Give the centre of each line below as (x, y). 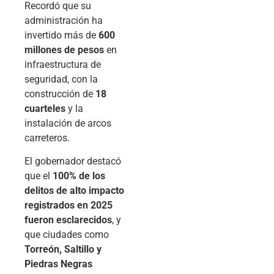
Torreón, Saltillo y (63, 250)
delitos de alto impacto (74, 191)
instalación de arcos (68, 123)
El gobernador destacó (73, 161)
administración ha (64, 20)
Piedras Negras (58, 264)
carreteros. (47, 138)
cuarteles (45, 108)
